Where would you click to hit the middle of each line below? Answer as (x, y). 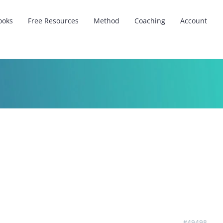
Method (107, 21)
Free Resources (53, 21)
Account (194, 21)
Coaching (150, 21)
